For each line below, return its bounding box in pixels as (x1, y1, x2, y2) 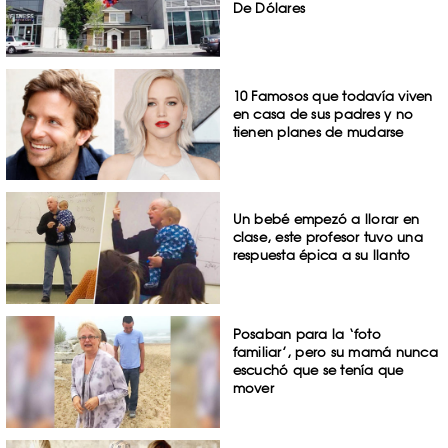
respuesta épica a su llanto (232, 247, 411, 264)
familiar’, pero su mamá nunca (232, 344, 438, 361)
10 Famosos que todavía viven (232, 87, 433, 104)
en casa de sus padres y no (232, 105, 414, 122)
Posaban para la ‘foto (232, 326, 381, 343)
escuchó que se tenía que (232, 362, 404, 379)
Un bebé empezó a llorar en (232, 211, 420, 228)
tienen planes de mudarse (232, 123, 404, 140)
